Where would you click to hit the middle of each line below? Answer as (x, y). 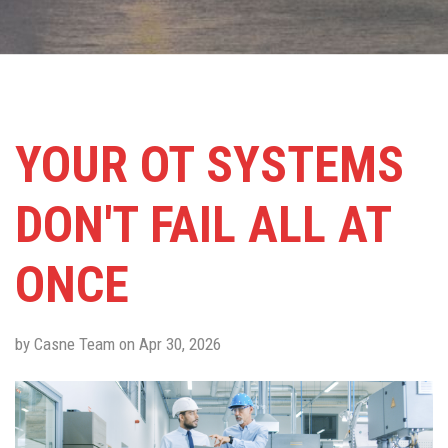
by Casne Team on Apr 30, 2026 (118, 344)
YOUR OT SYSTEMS (209, 165)
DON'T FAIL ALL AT (203, 225)
